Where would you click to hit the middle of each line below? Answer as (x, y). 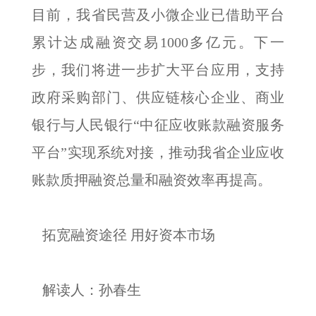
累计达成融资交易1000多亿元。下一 (158, 42)
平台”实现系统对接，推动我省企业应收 (158, 152)
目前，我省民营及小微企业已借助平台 (158, 15)
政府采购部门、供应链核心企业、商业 (158, 97)
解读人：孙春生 (86, 290)
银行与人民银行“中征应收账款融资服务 (158, 125)
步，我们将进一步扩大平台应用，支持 (158, 70)
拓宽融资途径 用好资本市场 (123, 235)
